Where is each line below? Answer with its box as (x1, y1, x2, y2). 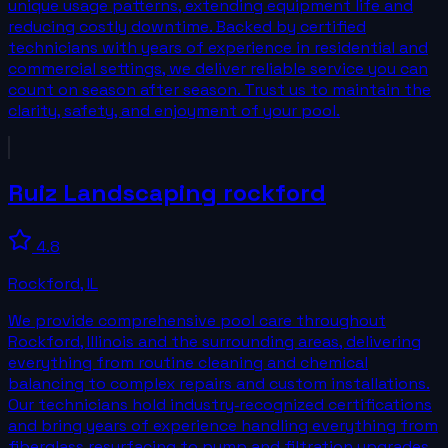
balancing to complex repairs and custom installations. (8, 373, 430, 395)
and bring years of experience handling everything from (8, 415, 438, 437)
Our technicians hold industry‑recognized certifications (8, 394, 432, 416)
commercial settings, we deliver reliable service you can (8, 57, 428, 79)
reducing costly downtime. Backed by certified (8, 15, 366, 37)
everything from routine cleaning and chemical (8, 352, 368, 374)
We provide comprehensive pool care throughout (8, 310, 386, 332)
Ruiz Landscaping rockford (8, 177, 326, 209)
